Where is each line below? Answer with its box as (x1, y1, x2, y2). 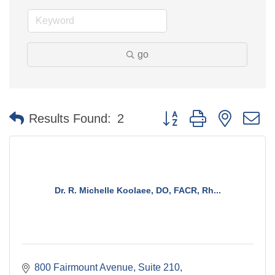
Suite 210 (138, 261, 180, 273)
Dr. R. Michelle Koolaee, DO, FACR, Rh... (54, 185, 221, 195)
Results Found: (29, 112, 111, 126)
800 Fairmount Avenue (34, 261, 133, 273)
